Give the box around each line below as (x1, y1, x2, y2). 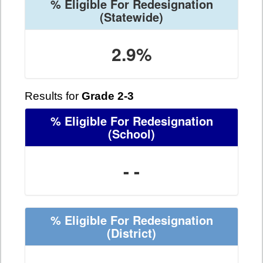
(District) (107, 224, 156, 242)
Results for (25, 90, 82, 103)
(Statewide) (100, 8, 163, 26)
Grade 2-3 (82, 90, 134, 103)
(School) (108, 125, 155, 143)
